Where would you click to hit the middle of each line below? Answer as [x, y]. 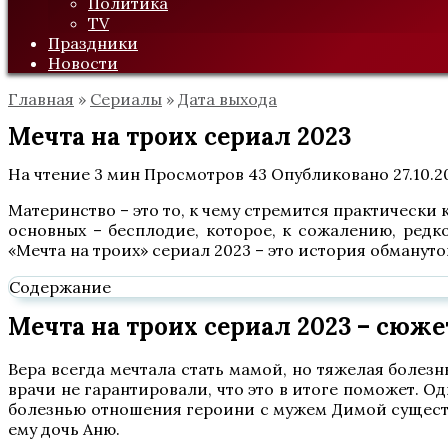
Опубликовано [330, 174]
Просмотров [194, 174]
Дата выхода [227, 99]
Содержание [60, 287]
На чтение [49, 174]
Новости [83, 63]
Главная [41, 99]
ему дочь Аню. [64, 429]
